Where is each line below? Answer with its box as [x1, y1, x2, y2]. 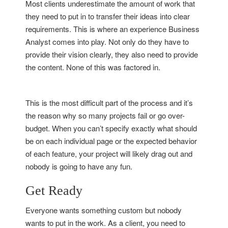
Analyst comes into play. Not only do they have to [25, 36, 189, 47]
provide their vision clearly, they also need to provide [25, 49, 198, 60]
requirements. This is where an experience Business [25, 23, 199, 34]
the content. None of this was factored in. [25, 62, 160, 72]
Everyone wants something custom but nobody [25, 205, 182, 215]
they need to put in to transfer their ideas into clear [25, 11, 190, 21]
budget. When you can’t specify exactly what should [25, 123, 197, 133]
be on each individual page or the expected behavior [25, 135, 197, 146]
